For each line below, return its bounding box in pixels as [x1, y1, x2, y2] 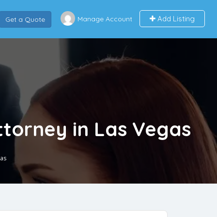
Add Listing [155, 14, 195, 23]
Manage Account [77, 14, 132, 23]
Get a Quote [5, 15, 45, 24]
